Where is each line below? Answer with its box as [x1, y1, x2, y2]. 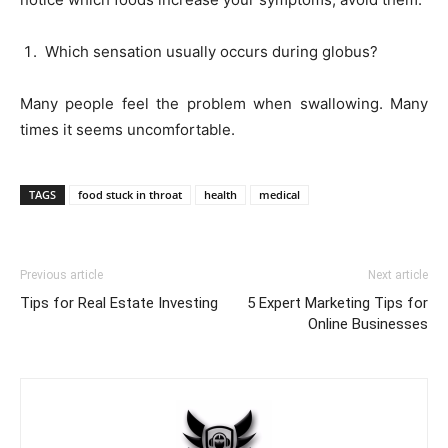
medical [259, 186, 300, 202]
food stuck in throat [78, 186, 182, 202]
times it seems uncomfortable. [20, 119, 239, 139]
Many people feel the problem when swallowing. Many [20, 93, 428, 113]
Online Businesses [308, 314, 428, 333]
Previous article [20, 267, 103, 282]
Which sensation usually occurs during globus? [41, 41, 378, 61]
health [204, 186, 237, 202]
